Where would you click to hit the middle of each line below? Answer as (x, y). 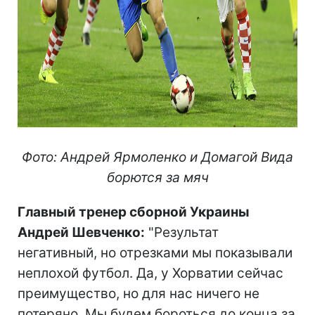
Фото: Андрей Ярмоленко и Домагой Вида (157, 157)
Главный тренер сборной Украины (134, 212)
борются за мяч (157, 177)
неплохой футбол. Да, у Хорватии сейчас (150, 273)
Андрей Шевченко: (81, 232)
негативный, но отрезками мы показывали (155, 252)
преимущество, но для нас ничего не (139, 293)
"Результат (182, 232)
